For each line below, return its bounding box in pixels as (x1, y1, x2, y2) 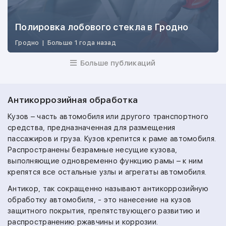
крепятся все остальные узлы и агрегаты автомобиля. (8, 167, 207, 177)
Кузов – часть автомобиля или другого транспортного (8, 112, 209, 121)
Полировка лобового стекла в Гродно (15, 22, 189, 32)
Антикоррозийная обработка (8, 95, 138, 105)
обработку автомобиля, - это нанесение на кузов (8, 195, 192, 204)
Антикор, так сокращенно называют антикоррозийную (8, 184, 209, 193)
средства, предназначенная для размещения (8, 123, 176, 132)
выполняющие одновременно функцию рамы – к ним (8, 156, 203, 165)
